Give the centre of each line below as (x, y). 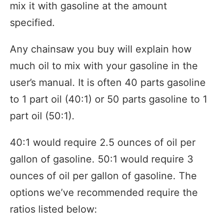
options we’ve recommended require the (104, 192)
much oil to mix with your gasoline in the (104, 66)
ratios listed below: (54, 209)
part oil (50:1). (42, 116)
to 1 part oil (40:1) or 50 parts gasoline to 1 (109, 99)
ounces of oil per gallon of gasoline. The (103, 176)
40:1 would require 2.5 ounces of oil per (103, 142)
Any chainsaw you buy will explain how (101, 49)
